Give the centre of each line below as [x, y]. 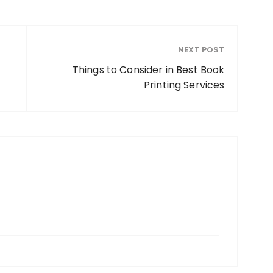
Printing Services [184, 85]
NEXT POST [201, 50]
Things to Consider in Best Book [148, 70]
